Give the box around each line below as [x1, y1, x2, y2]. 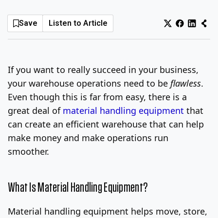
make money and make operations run [8, 131, 168, 144]
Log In [146, 12, 168, 22]
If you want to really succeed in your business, [8, 63, 199, 75]
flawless [170, 77, 201, 89]
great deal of [8, 104, 63, 116]
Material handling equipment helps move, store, [8, 205, 207, 217]
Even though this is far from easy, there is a [8, 91, 187, 103]
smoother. [8, 145, 49, 157]
